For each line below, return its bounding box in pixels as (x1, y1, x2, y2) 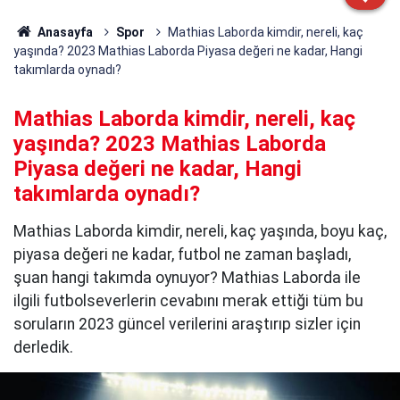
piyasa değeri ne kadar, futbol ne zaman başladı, (13, 246, 351, 263)
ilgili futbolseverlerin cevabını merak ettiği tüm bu (13, 292, 363, 310)
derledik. (13, 338, 73, 356)
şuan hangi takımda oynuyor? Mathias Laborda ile (13, 269, 361, 287)
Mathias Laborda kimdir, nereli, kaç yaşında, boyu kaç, (13, 222, 387, 240)
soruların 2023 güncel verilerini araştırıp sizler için (13, 315, 361, 333)
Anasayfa (34, 25, 93, 39)
